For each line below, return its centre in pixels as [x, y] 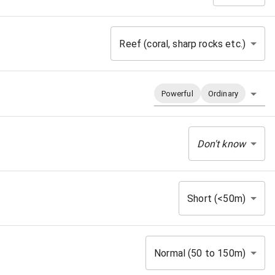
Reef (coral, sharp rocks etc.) [182, 44]
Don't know [221, 144]
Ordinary [223, 93]
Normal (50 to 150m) [200, 253]
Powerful [177, 93]
